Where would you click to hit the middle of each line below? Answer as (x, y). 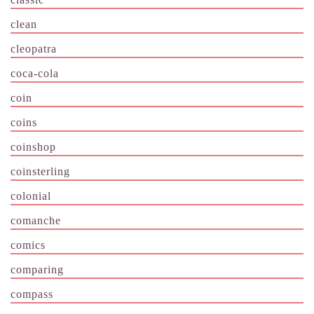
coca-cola (35, 73)
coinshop (33, 146)
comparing (37, 269)
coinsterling (40, 171)
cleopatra (34, 48)
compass (32, 294)
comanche (36, 220)
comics (28, 245)
